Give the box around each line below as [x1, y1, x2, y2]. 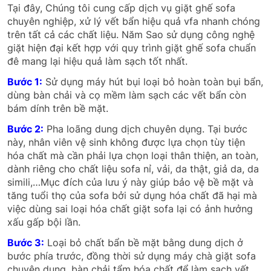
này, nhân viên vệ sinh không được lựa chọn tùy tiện [7, 135, 245, 148]
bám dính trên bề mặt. [7, 102, 108, 114]
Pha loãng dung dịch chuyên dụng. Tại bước [44, 122, 247, 135]
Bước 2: [7, 122, 44, 135]
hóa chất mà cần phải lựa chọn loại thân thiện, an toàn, [7, 149, 258, 162]
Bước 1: [7, 75, 42, 88]
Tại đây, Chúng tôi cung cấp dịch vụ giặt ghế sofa [7, 1, 235, 14]
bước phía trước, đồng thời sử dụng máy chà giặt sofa [7, 249, 256, 262]
